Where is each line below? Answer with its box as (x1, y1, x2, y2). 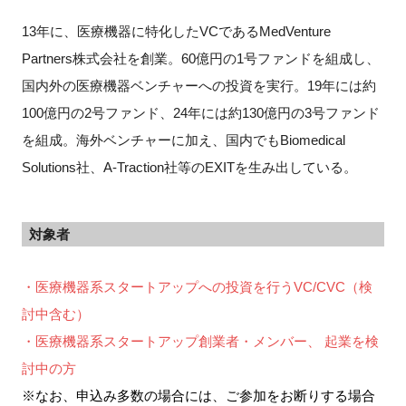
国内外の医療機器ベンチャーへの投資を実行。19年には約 (21, 77, 376, 93)
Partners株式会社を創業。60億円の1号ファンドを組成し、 (21, 50, 380, 66)
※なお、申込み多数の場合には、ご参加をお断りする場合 (21, 387, 375, 403)
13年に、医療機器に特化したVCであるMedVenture (21, 23, 331, 39)
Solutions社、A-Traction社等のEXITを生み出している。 (21, 159, 357, 175)
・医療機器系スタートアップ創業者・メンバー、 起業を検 (21, 333, 379, 349)
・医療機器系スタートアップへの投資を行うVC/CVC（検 (21, 278, 372, 295)
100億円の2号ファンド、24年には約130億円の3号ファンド (21, 104, 380, 121)
